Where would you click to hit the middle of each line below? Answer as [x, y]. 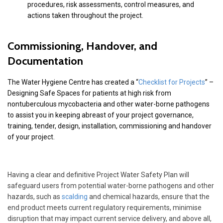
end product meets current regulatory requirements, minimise [105, 208]
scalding [75, 197]
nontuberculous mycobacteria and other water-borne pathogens [109, 104]
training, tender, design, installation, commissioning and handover [110, 126]
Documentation [45, 61]
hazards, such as [35, 197]
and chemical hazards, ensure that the [149, 197]
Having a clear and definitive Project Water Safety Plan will [98, 175]
